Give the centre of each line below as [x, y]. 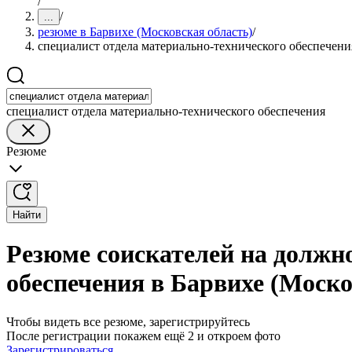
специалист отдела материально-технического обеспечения [166, 111]
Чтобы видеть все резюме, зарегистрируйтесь [128, 321]
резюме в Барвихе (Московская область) [145, 32]
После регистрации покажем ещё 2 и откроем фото [143, 335]
